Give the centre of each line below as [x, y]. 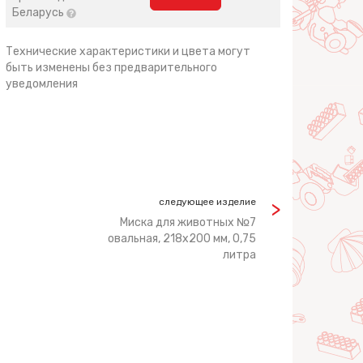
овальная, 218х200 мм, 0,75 [182, 239]
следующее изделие [207, 202]
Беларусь [40, 13]
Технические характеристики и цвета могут [128, 51]
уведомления [42, 84]
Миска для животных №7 [188, 222]
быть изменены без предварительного [112, 68]
